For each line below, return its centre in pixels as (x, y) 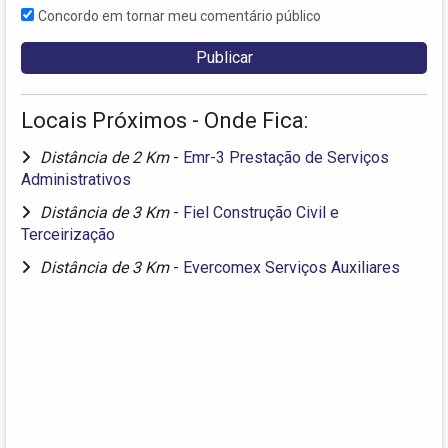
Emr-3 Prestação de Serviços (286, 158)
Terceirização (68, 235)
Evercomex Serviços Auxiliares (291, 268)
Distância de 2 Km (106, 158)
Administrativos (76, 180)
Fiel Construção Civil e (261, 213)
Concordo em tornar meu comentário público (179, 16)
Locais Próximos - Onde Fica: (164, 121)
